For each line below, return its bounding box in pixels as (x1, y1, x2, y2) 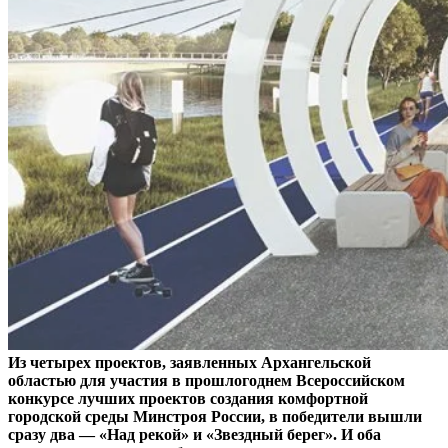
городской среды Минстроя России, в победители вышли (8, 408, 422, 426)
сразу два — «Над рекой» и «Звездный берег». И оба (8, 426, 381, 444)
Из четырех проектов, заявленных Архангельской (8, 354, 371, 372)
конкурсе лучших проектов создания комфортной (8, 390, 368, 408)
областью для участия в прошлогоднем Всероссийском (8, 372, 405, 390)
